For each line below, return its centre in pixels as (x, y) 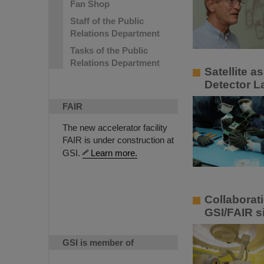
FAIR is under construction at (118, 140)
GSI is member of (98, 242)
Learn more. (114, 153)
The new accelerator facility (115, 128)
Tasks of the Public (109, 50)
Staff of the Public (107, 21)
